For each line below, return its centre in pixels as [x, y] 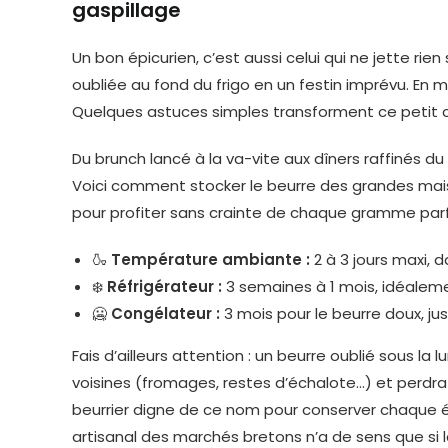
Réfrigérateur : [164, 287]
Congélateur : [165, 314]
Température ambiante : [210, 260]
